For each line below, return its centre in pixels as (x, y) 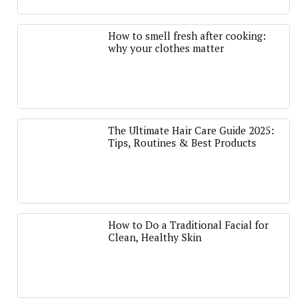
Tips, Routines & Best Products (182, 143)
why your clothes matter (166, 48)
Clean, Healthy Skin (155, 237)
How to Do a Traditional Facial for (188, 225)
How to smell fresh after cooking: (187, 36)
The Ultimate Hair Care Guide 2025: (191, 130)
